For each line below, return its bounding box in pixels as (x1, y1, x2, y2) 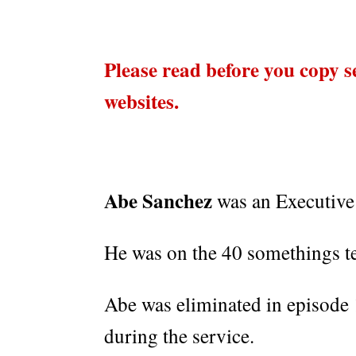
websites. (104, 86, 179, 116)
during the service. (104, 323, 254, 350)
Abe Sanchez (104, 185, 212, 215)
